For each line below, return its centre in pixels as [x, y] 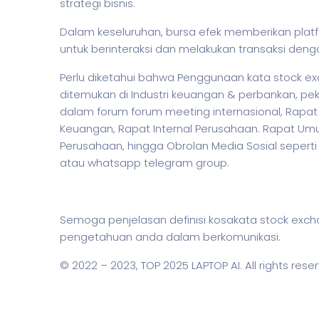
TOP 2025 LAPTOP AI [190, 265]
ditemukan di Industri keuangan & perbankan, [180, 94]
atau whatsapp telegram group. [145, 163]
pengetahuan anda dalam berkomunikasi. [170, 237]
